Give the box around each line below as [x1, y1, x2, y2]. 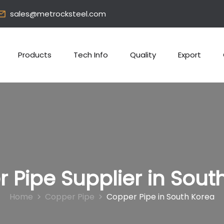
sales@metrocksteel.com [10, 8, 106, 19]
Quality [130, 49, 156, 60]
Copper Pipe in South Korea [106, 191, 214, 202]
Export [178, 49, 201, 60]
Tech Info [73, 49, 108, 60]
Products [18, 49, 51, 60]
